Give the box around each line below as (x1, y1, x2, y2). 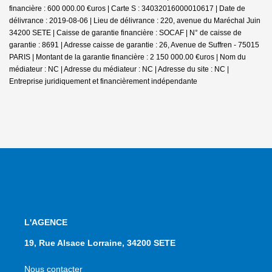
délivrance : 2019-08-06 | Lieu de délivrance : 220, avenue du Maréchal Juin (9, 16, 260, 25)
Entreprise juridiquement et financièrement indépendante (9, 76, 197, 86)
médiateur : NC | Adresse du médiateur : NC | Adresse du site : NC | (9, 64, 229, 73)
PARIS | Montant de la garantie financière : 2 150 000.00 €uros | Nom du (9, 52, 246, 61)
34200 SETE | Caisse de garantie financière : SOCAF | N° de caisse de (9, 28, 242, 37)
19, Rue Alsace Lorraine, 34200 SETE (24, 237, 175, 248)
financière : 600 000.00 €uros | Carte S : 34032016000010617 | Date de (9, 4, 245, 13)
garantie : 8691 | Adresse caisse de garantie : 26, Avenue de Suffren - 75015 (9, 40, 259, 49)
